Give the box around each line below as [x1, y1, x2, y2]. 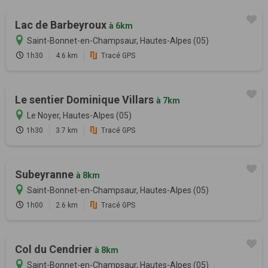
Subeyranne [15, 167, 76, 181]
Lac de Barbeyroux [15, 18, 109, 31]
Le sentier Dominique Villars [15, 93, 156, 106]
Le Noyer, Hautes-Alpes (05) [27, 110, 132, 120]
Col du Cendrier [15, 242, 95, 255]
